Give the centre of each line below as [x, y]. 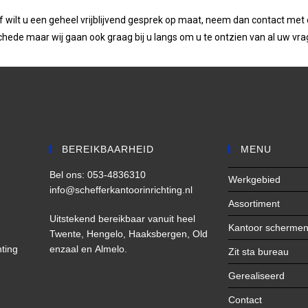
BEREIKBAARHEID [108, 150]
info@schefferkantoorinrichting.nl [121, 190]
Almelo [110, 249]
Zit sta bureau [259, 252]
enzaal [64, 249]
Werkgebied [255, 180]
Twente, [68, 234]
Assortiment [254, 204]
